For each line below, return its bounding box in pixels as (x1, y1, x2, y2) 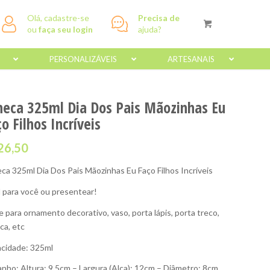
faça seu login (39, 24, 93, 34)
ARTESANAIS (167, 54, 215, 64)
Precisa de (138, 13, 180, 23)
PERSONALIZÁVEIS (49, 54, 117, 64)
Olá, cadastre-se (27, 13, 90, 23)
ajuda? (138, 24, 162, 34)
